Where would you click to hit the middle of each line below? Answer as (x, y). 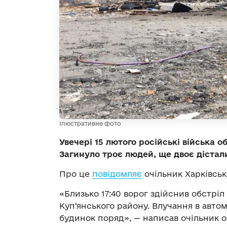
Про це (76, 174)
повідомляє (117, 174)
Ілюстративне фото (90, 123)
